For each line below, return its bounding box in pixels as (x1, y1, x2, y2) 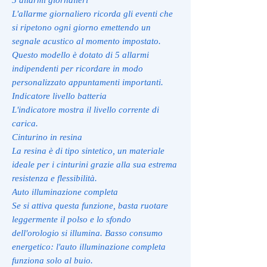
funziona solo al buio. (12, 255, 93, 265)
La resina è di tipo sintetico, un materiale (12, 145, 164, 156)
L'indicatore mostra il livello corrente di (12, 104, 159, 114)
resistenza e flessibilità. (12, 173, 97, 183)
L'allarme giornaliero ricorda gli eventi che (12, 8, 173, 18)
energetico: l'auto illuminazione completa (12, 241, 166, 252)
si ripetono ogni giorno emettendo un (12, 22, 151, 32)
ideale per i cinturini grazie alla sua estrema (12, 159, 177, 169)
